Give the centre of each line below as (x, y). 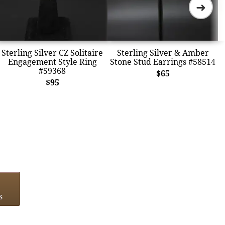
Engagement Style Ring (52, 62)
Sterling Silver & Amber (163, 52)
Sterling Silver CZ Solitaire (52, 52)
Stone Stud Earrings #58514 (163, 62)
